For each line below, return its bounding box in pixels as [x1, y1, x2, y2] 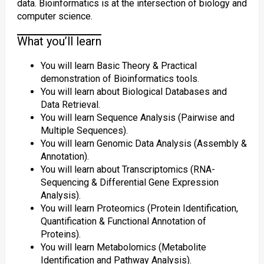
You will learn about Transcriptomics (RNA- [40, 164, 215, 175]
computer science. [16, 11, 93, 22]
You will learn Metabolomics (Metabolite [40, 242, 206, 253]
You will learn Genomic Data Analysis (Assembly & [40, 138, 247, 149]
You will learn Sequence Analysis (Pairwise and [40, 112, 235, 123]
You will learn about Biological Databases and [40, 86, 227, 97]
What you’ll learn [16, 34, 101, 48]
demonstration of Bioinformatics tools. [40, 73, 199, 84]
